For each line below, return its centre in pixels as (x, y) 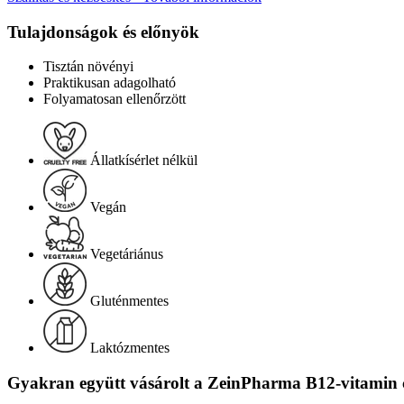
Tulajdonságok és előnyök (103, 32)
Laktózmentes (130, 348)
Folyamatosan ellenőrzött (115, 99)
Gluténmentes (129, 301)
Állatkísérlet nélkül (144, 161)
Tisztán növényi (88, 67)
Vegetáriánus (127, 254)
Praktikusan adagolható (110, 83)
